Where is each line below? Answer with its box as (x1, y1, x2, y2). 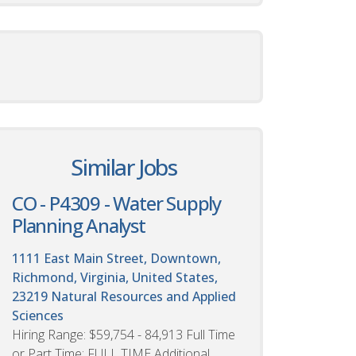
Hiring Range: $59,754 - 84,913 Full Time (12, 325, 235, 343)
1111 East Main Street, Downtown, (12, 249, 221, 267)
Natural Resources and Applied (51, 287, 236, 305)
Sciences (12, 306, 64, 324)
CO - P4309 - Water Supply (12, 189, 222, 216)
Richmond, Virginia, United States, (12, 268, 218, 286)
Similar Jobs (71, 151, 177, 182)
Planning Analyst (12, 211, 145, 238)
